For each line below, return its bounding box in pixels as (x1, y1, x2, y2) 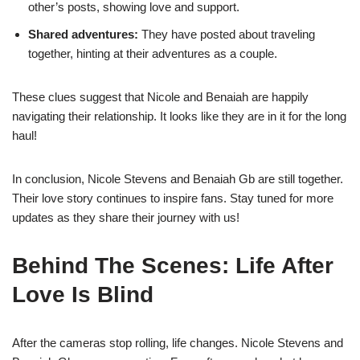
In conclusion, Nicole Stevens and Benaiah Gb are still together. (12, 171, 343, 186)
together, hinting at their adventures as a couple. (28, 46, 277, 60)
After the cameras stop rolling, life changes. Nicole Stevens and (12, 335, 343, 350)
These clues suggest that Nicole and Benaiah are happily (12, 89, 309, 104)
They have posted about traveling (138, 27, 315, 41)
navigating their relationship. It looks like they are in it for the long (12, 108, 346, 123)
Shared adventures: (28, 27, 138, 41)
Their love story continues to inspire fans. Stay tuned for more (12, 190, 333, 205)
